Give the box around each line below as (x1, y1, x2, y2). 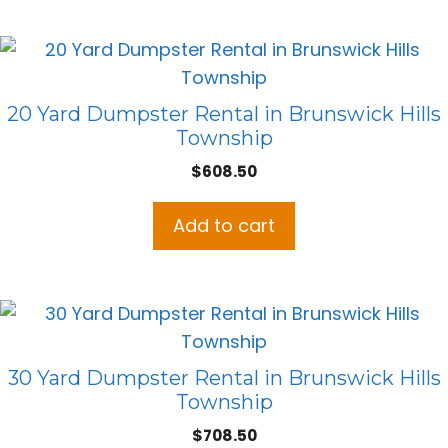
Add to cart (173, 213, 275, 239)
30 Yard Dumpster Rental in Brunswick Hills (7, 366, 441, 391)
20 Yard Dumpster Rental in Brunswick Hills (7, 102, 441, 127)
